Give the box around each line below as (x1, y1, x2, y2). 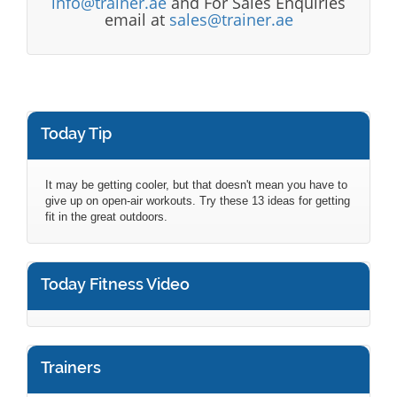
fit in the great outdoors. (45, 210, 167, 223)
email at (104, 9, 169, 30)
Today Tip (41, 124, 112, 143)
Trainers (41, 358, 101, 377)
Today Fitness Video (41, 275, 190, 293)
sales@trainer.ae (168, 9, 293, 30)
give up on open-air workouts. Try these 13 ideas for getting (45, 194, 350, 207)
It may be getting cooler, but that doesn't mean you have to (45, 178, 347, 191)
